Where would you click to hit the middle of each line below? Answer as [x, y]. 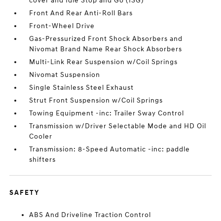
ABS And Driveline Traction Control [90, 215]
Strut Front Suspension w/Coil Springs [96, 100]
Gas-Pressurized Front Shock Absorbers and [106, 39]
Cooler [41, 136]
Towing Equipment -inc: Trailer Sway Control [107, 113]
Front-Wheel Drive [62, 26]
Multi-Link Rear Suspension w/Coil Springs [104, 62]
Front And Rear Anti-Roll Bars [81, 13]
